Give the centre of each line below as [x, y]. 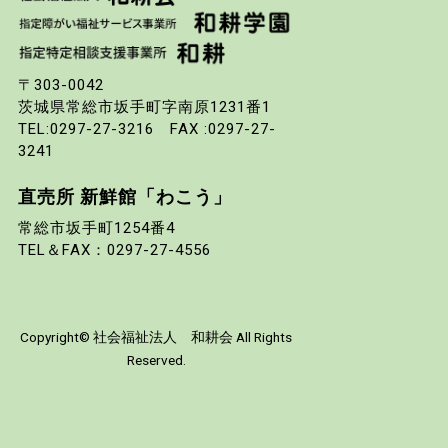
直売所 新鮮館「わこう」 [125, 197]
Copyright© [56, 337]
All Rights [262, 337]
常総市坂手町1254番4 [97, 228]
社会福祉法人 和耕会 [163, 337]
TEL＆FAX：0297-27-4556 [115, 250]
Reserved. [156, 360]
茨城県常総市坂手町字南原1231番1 [145, 107]
